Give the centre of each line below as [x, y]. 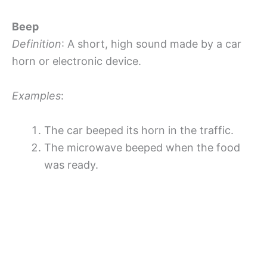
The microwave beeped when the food [142, 147]
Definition [37, 44]
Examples [36, 95]
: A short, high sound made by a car [151, 44]
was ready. [71, 164]
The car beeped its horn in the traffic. [139, 130]
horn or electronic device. [77, 61]
